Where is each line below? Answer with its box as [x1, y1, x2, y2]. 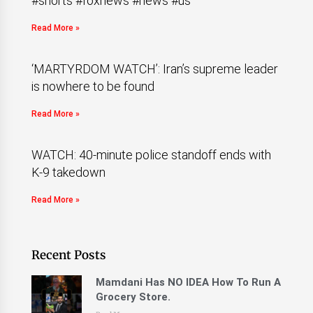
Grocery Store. [95, 291, 170, 303]
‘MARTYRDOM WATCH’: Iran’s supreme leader [31, 61, 278, 76]
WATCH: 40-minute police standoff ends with [31, 147, 271, 162]
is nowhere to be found [31, 79, 154, 94]
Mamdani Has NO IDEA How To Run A [95, 276, 281, 289]
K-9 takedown [31, 165, 105, 180]
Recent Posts [31, 247, 106, 263]
